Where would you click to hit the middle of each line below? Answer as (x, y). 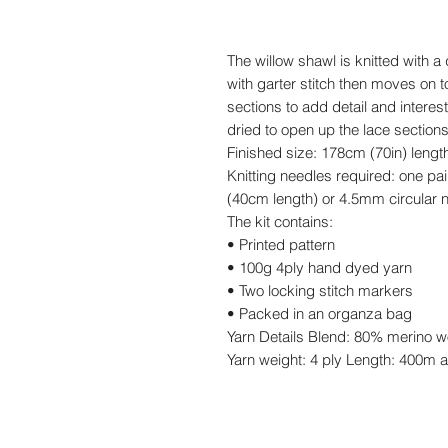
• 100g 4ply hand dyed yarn (319, 267)
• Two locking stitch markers (320, 290)
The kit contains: (280, 221)
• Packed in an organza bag (319, 313)
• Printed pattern (281, 244)
